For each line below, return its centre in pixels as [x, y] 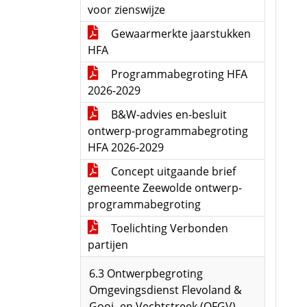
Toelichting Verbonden [168, 228]
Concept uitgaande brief [172, 171]
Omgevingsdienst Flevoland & [165, 290]
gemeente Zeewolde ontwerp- [165, 188]
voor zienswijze [126, 10]
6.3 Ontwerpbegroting [146, 273]
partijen [108, 245]
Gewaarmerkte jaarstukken [180, 34]
